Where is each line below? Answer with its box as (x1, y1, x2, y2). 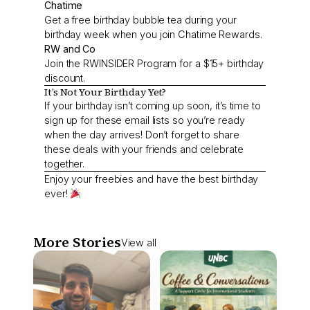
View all (120, 236, 156, 248)
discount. (44, 72, 86, 84)
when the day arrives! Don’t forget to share (44, 129, 239, 141)
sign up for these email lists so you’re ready (44, 114, 245, 127)
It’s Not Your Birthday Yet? (44, 85, 167, 100)
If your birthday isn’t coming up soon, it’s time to (44, 100, 261, 112)
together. (44, 158, 85, 170)
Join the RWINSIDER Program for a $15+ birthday (44, 57, 264, 70)
